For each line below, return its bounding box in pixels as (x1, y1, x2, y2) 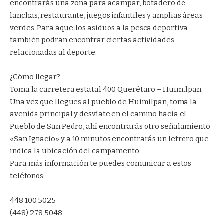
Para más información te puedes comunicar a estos (10, 159, 191, 168)
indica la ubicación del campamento (10, 147, 139, 155)
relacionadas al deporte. (10, 48, 97, 57)
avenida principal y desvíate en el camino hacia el (10, 110, 186, 118)
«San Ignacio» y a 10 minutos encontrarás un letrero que (10, 134, 209, 143)
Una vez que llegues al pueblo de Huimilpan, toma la (10, 97, 197, 106)
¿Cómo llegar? (10, 73, 60, 81)
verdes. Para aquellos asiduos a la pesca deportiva (10, 23, 188, 32)
